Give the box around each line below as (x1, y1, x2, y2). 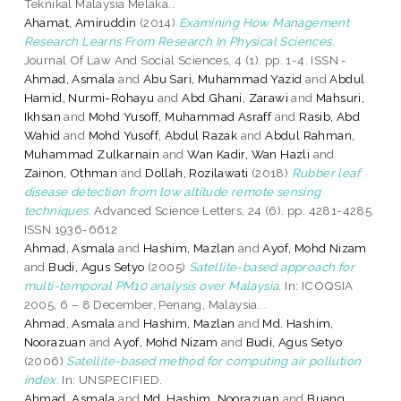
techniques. (23, 202, 92, 218)
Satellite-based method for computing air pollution (66, 353, 362, 368)
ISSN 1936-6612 (23, 221, 118, 236)
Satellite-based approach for (188, 259, 355, 274)
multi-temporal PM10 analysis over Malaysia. (23, 277, 282, 293)
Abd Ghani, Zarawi (182, 90, 289, 105)
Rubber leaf (291, 165, 361, 180)
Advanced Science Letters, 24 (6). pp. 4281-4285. (91, 202, 375, 218)
